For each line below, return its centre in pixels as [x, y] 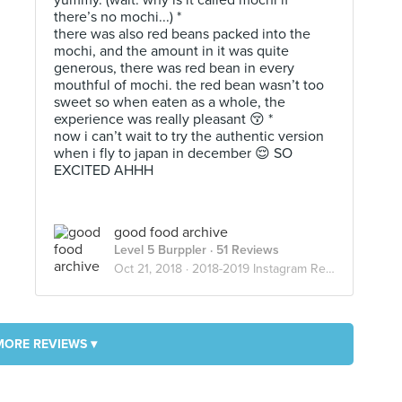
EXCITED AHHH [104, 170]
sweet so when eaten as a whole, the [170, 102]
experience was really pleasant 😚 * [163, 119]
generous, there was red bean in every [174, 68]
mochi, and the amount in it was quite [171, 51]
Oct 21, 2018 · [153, 269]
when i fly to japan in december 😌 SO [173, 153]
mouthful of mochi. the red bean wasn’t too [189, 85]
